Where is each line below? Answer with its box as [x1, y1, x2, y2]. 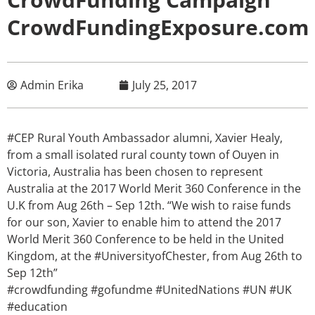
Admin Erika [20, 77, 84, 93]
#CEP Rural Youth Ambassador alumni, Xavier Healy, [7, 129, 283, 146]
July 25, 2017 [132, 77, 197, 93]
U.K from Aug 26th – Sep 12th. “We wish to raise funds [7, 197, 291, 213]
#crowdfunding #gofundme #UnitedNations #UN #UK [7, 281, 292, 297]
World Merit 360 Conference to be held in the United [7, 231, 284, 247]
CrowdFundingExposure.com [7, 12, 309, 41]
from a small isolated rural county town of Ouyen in [7, 146, 279, 162]
